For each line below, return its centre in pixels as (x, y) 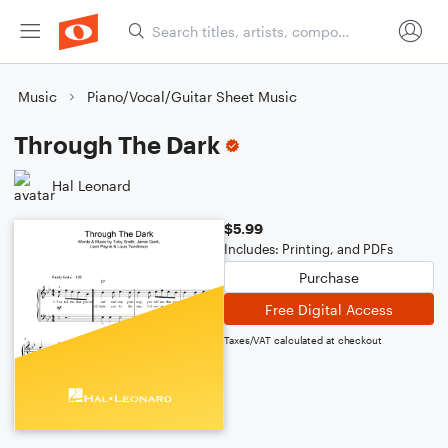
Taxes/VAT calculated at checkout (303, 340)
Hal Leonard (91, 185)
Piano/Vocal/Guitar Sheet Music (192, 96)
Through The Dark (117, 144)
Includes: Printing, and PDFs (308, 249)
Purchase (329, 277)
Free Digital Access (329, 309)
